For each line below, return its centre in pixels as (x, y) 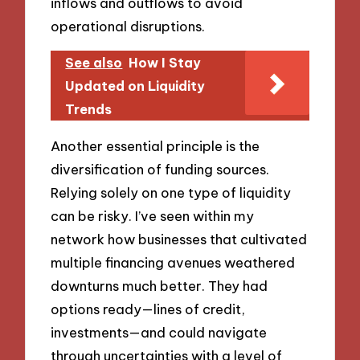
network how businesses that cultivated (179, 239)
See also (94, 62)
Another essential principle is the (155, 145)
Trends (89, 109)
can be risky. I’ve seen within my (153, 215)
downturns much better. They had (160, 285)
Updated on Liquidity (135, 86)
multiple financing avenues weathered (173, 262)
